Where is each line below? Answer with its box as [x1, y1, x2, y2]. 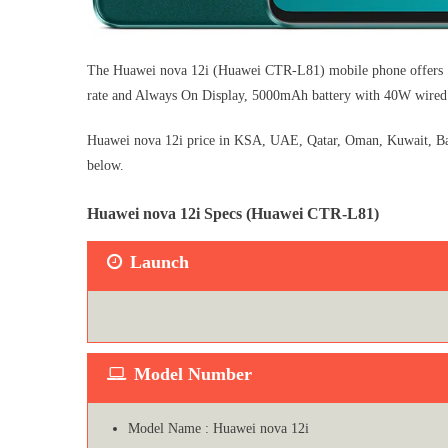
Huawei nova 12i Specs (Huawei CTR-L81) [87, 204, 379, 222]
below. [87, 157, 124, 173]
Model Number [134, 363, 252, 384]
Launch [130, 251, 189, 272]
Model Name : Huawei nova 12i [128, 420, 309, 436]
